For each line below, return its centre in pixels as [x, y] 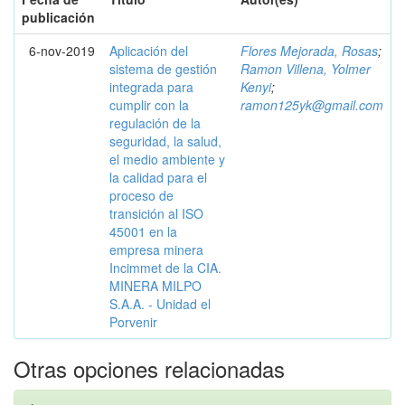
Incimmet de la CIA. [165, 268]
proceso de [141, 195]
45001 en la [143, 231]
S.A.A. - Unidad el [160, 304]
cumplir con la [149, 105]
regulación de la [155, 123]
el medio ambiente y [167, 159]
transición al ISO [156, 213]
